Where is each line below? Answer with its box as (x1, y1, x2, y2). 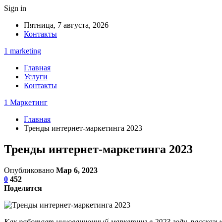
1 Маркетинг (4, 98, 48, 107)
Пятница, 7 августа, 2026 (24, 21, 109, 29)
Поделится (4, 183, 42, 192)
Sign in (4, 4, 26, 12)
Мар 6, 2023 (56, 166, 98, 174)
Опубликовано (4, 166, 56, 174)
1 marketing (4, 47, 41, 55)
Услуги (24, 72, 48, 81)
